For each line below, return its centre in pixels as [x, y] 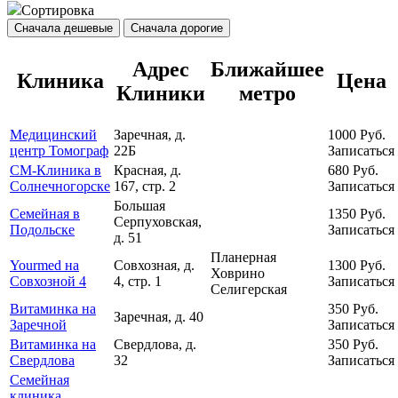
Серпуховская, [158, 222]
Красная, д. [147, 171]
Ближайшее [267, 70]
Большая [139, 206]
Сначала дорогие [177, 28]
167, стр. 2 [145, 187]
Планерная [243, 258]
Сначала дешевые [64, 28]
